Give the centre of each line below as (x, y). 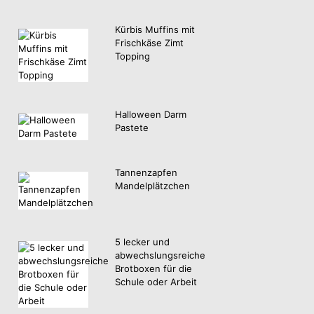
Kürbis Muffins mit (155, 29)
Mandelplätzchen (152, 186)
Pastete (132, 127)
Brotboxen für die (153, 269)
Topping (132, 56)
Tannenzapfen (146, 173)
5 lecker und (142, 242)
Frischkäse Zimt (149, 42)
